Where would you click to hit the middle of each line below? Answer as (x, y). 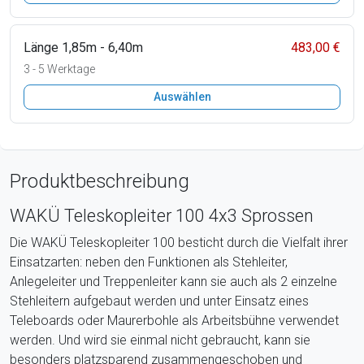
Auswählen (182, 96)
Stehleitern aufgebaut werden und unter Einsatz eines (159, 301)
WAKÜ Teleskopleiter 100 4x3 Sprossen (162, 215)
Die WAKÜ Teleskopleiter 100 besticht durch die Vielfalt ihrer (179, 242)
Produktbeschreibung (100, 181)
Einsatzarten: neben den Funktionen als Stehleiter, (149, 262)
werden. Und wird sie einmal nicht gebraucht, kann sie (160, 340)
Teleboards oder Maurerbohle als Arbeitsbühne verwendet (174, 320)
